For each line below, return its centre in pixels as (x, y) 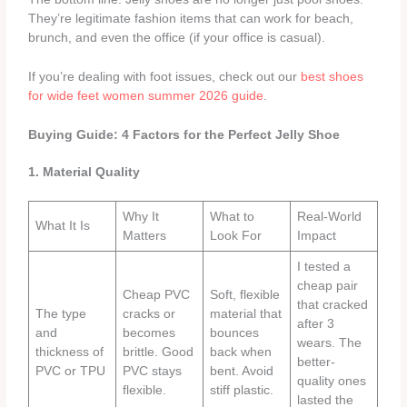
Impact (317, 235)
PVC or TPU (71, 371)
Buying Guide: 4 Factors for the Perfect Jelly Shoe (184, 134)
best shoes (333, 76)
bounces (235, 333)
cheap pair (328, 285)
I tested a (324, 266)
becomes (149, 333)
